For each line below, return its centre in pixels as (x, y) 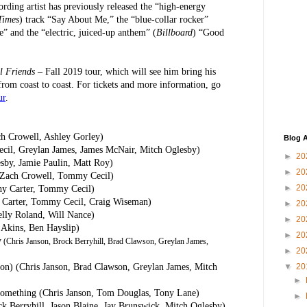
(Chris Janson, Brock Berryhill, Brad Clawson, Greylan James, (105, 241)
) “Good (208, 32)
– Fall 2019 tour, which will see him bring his (125, 71)
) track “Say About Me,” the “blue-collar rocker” (114, 19)
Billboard (174, 32)
